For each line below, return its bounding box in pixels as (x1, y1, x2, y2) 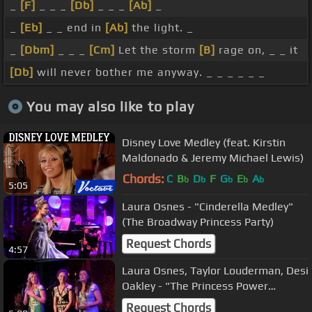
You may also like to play (26, 97, 194, 114)
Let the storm (115, 43, 199, 57)
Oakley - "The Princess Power (122, 279, 268, 292)
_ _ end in (42, 21, 105, 35)
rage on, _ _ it (215, 43, 298, 57)
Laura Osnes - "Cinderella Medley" (122, 199, 293, 213)
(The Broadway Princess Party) (122, 214, 274, 228)
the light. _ (128, 21, 194, 35)
